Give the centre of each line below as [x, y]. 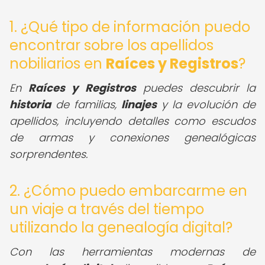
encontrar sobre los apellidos [112, 45]
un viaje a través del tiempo [107, 209]
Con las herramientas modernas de [132, 252]
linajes [139, 104]
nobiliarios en [58, 64]
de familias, [86, 104]
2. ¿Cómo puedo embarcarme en [128, 191]
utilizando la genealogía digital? [121, 227]
